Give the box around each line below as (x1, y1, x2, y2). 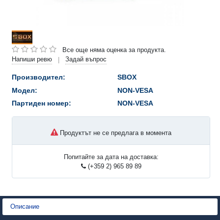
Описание (10, 202, 39, 210)
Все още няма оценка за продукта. (62, 46, 166, 54)
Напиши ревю (12, 55, 52, 63)
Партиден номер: (12, 99, 71, 108)
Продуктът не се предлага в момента (58, 129, 171, 137)
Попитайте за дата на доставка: (63, 153, 159, 161)
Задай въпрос (65, 55, 107, 63)
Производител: (12, 73, 65, 82)
